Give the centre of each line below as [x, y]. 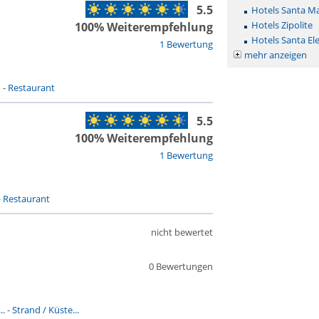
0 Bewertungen [181, 266]
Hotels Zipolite [282, 25]
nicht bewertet [182, 232]
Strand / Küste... [45, 310]
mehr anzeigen [275, 55]
